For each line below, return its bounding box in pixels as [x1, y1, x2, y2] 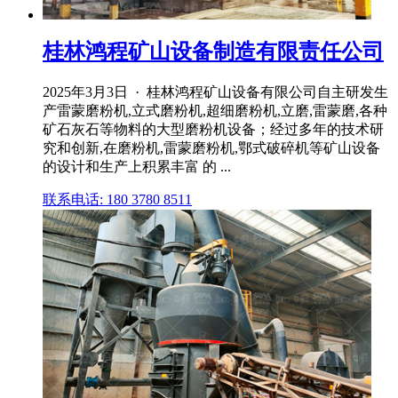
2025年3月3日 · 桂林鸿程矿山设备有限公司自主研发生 [43, 84, 388, 99]
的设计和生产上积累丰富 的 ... [43, 158, 231, 174]
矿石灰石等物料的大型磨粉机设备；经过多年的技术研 [43, 121, 384, 137]
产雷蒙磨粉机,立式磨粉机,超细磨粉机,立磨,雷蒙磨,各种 [43, 102, 387, 118]
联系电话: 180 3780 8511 [43, 191, 192, 207]
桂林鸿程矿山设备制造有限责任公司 [43, 40, 384, 64]
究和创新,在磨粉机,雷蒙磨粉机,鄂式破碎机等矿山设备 [43, 139, 380, 155]
